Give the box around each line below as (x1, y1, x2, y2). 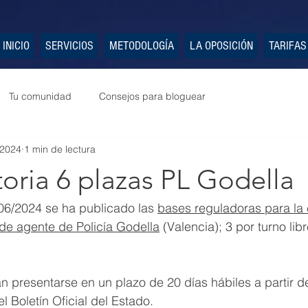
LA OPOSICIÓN (189, 38, 253, 53)
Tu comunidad (9, 89, 71, 102)
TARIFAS (268, 38, 307, 53)
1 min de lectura (24, 142, 96, 155)
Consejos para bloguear (99, 89, 206, 102)
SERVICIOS (45, 38, 93, 53)
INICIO (2, 38, 30, 53)
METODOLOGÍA (109, 38, 174, 53)
